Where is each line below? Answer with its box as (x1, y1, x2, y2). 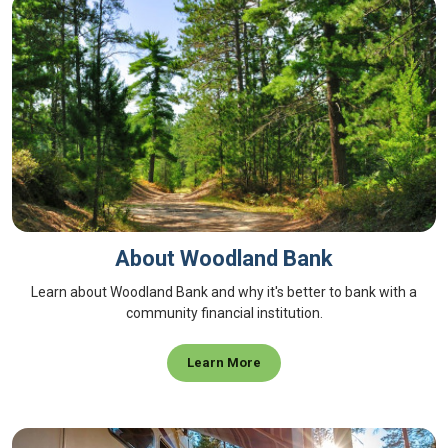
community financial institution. (125, 305, 323, 321)
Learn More (187, 355, 261, 370)
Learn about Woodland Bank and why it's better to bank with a (31, 284, 417, 300)
